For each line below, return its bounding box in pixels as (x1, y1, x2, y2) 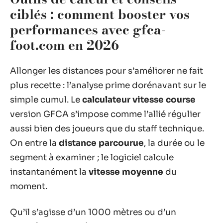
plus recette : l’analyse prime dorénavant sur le (10, 80, 206, 91)
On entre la (10, 138, 59, 148)
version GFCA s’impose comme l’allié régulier (10, 109, 201, 119)
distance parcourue (59, 138, 144, 148)
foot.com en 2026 (10, 35, 119, 55)
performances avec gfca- (10, 19, 166, 39)
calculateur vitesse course (82, 95, 196, 105)
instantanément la (10, 167, 89, 177)
